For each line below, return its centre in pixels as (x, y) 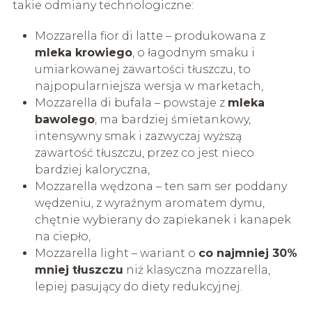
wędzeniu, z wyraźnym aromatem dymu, (149, 203)
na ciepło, (62, 236)
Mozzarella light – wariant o (116, 253)
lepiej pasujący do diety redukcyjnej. (138, 286)
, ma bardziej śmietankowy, (172, 119)
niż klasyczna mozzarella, (196, 270)
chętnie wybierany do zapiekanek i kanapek (163, 219)
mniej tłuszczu (79, 270)
